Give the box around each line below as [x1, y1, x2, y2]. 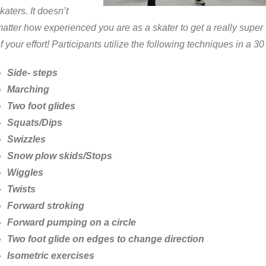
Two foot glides [7, 101, 75, 111]
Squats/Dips [7, 118, 62, 128]
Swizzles [7, 134, 46, 144]
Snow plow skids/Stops [7, 151, 112, 161]
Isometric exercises [7, 251, 94, 261]
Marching [7, 84, 49, 94]
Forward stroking [7, 201, 84, 211]
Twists [7, 184, 36, 194]
